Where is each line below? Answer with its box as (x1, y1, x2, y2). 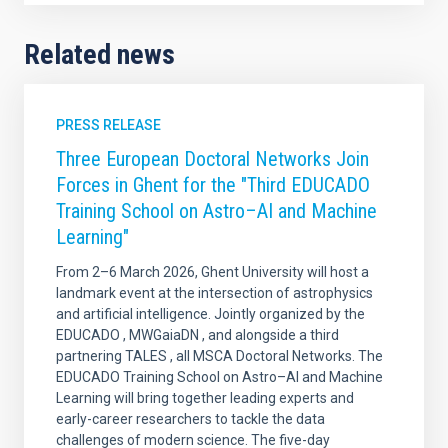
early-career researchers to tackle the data (56, 411, 325, 428)
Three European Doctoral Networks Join (56, 147, 369, 172)
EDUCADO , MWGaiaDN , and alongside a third (56, 327, 339, 344)
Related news (24, 38, 175, 72)
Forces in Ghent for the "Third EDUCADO (56, 173, 370, 198)
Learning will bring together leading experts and (56, 390, 354, 407)
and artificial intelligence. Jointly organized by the (56, 306, 365, 323)
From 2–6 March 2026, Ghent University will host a (56, 264, 369, 281)
